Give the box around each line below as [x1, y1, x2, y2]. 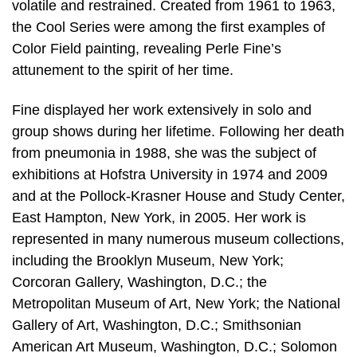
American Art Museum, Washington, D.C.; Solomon [12, 338, 337, 355]
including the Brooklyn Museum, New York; [12, 252, 284, 269]
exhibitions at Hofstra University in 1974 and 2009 [12, 166, 328, 182]
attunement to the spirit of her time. [12, 62, 233, 79]
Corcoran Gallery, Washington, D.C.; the [12, 273, 267, 290]
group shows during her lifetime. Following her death [12, 123, 344, 139]
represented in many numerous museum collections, [12, 230, 344, 247]
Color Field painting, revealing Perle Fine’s [12, 41, 281, 57]
